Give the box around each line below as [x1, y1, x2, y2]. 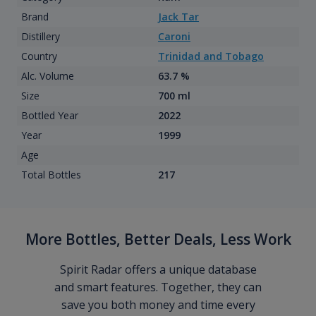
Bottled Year [20, 109, 78, 123]
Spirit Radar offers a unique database [59, 262, 257, 278]
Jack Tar [158, 10, 199, 24]
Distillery [20, 30, 60, 44]
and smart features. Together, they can [54, 279, 262, 296]
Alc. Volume [20, 69, 74, 83]
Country [20, 49, 57, 63]
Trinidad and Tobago [158, 49, 264, 63]
